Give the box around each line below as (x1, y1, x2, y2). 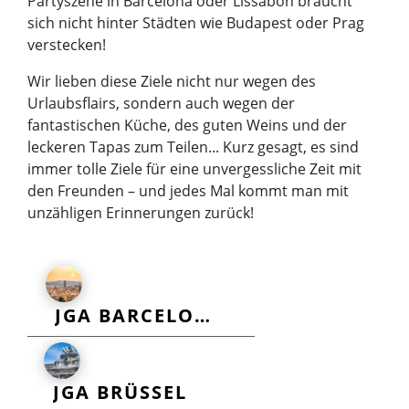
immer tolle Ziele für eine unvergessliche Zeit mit (27, 158, 362, 179)
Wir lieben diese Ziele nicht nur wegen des (27, 70, 316, 91)
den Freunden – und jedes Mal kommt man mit (27, 180, 349, 201)
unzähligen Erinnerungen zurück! (27, 202, 254, 223)
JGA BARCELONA (194, 302, 210, 328)
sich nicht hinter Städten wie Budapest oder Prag (27, 12, 364, 33)
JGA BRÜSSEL (52, 380, 187, 405)
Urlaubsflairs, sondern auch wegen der (27, 92, 295, 113)
